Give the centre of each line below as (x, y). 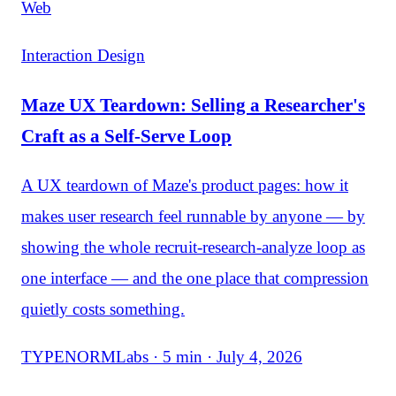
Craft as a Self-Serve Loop (126, 135)
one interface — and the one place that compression (195, 278)
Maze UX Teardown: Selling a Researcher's (193, 104)
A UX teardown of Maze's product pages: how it (185, 185)
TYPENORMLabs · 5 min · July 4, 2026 (162, 356)
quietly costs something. (103, 308)
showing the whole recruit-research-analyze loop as (193, 247)
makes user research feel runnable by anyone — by (193, 216)
